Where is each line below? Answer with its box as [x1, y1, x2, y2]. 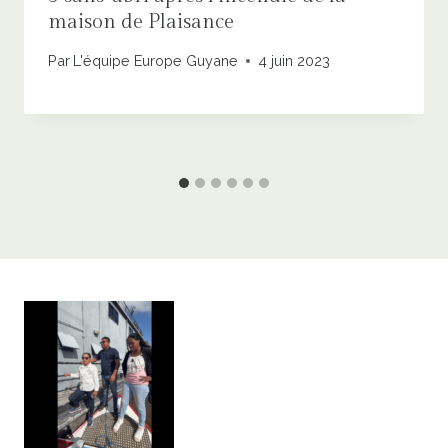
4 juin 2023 [258, 52, 331, 70]
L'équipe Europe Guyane [73, 52, 239, 70]
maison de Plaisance [48, 9, 234, 34]
